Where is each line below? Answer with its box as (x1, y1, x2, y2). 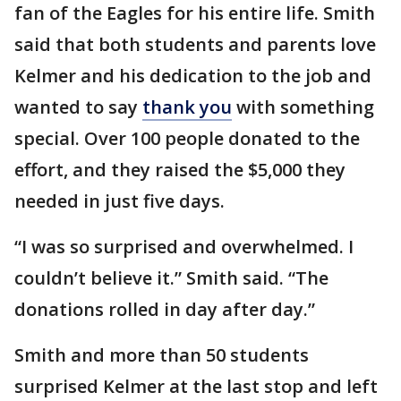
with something (232, 95, 374, 119)
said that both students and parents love (14, 32, 376, 56)
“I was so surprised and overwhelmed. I (14, 235, 354, 259)
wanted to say (14, 95, 142, 119)
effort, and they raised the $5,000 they (14, 158, 346, 182)
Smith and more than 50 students (14, 343, 309, 367)
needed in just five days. (14, 189, 225, 213)
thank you (142, 95, 232, 119)
